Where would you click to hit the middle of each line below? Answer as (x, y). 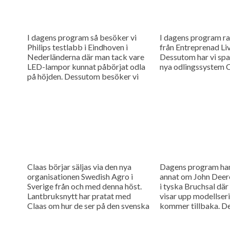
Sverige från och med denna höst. (84, 186)
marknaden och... (56, 215)
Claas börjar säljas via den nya (79, 166)
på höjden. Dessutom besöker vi (83, 76)
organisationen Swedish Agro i (80, 176)
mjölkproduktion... (59, 95)
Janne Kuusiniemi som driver (76, 86)
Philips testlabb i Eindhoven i (77, 47)
